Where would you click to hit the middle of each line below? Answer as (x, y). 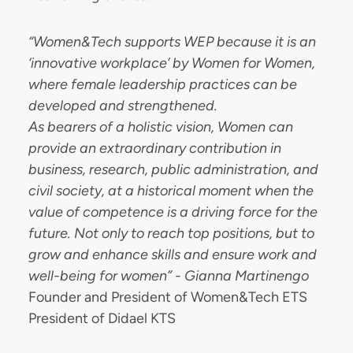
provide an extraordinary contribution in (155, 148)
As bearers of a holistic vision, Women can (161, 127)
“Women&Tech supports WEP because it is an (172, 42)
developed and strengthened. (123, 106)
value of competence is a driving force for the (173, 212)
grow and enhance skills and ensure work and (173, 255)
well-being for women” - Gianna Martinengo (169, 276)
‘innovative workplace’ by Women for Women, (172, 63)
